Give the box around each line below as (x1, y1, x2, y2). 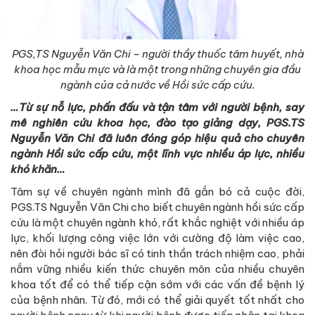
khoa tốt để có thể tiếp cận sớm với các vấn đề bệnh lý (11, 277, 304, 291)
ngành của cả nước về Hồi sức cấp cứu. (60, 77, 255, 91)
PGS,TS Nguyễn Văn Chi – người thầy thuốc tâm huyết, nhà (11, 46, 304, 60)
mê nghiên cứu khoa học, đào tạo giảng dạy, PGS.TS (11, 115, 304, 129)
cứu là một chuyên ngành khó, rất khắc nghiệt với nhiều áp (11, 215, 304, 229)
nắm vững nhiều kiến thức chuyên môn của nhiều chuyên (11, 262, 304, 276)
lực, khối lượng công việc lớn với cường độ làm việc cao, (11, 231, 304, 245)
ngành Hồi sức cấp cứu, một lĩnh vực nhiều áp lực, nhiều (11, 146, 304, 160)
